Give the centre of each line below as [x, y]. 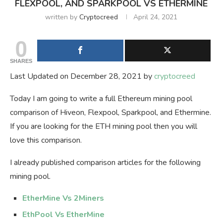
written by [62, 17]
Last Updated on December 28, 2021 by [82, 77]
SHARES [21, 61]
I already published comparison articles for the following [105, 163]
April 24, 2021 [155, 17]
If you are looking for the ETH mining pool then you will [104, 127]
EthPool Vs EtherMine [63, 215]
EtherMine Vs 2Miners [63, 198]
